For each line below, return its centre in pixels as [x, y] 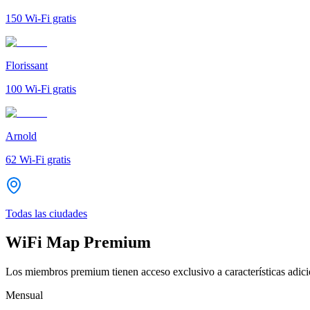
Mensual [24, 295]
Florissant [27, 65]
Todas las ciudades [46, 213]
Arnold [21, 136]
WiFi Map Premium [78, 243]
